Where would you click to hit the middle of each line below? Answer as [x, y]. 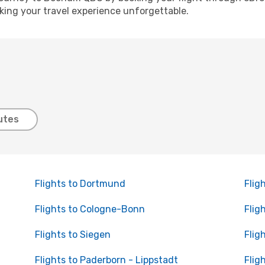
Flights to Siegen [72, 235]
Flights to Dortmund [80, 184]
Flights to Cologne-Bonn [90, 209]
